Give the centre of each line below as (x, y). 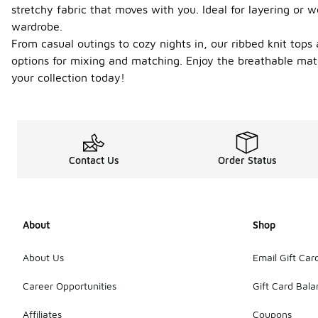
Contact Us (94, 160)
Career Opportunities (70, 285)
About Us (43, 257)
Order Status (247, 160)
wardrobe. (37, 26)
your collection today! (68, 77)
